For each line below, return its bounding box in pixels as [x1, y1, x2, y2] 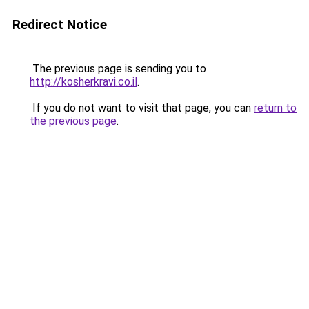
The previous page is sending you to [30, 62, 206, 75]
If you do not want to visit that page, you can [30, 101, 254, 114]
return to [254, 101, 297, 114]
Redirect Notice [12, 17, 107, 32]
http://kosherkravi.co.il [30, 75, 137, 88]
